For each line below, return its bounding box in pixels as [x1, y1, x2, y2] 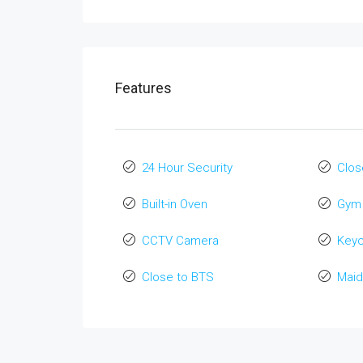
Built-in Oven [142, 197, 207, 211]
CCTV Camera [142, 233, 219, 248]
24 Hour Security [142, 160, 233, 175]
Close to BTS [142, 270, 214, 284]
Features [115, 79, 172, 96]
